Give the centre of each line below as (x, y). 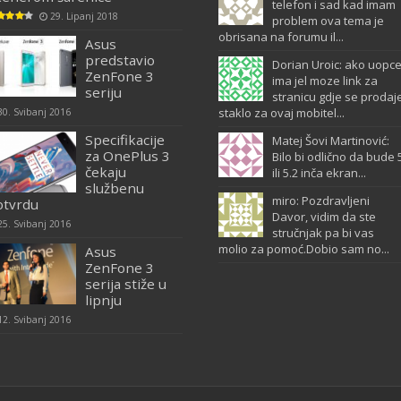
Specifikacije (124, 140)
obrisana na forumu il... (281, 37)
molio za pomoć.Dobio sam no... (303, 249)
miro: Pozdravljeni (320, 200)
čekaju (105, 172)
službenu (114, 188)
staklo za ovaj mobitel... (281, 113)
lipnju (103, 300)
